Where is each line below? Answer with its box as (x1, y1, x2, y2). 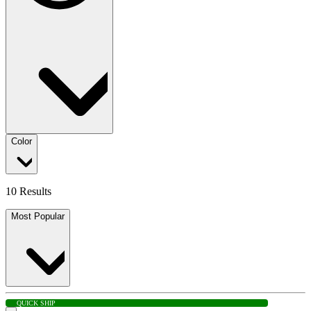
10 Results (6, 185, 51, 198)
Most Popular (11, 211, 65, 222)
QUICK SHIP (17, 299, 56, 308)
